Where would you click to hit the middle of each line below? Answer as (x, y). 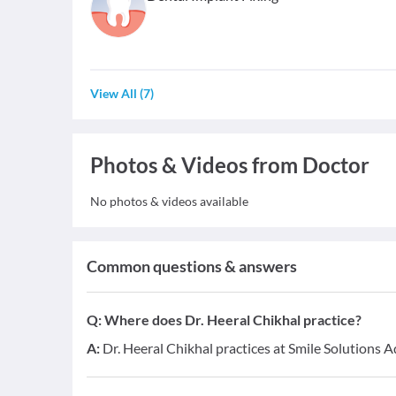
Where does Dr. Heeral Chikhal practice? (233, 320)
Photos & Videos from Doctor (230, 165)
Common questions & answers (192, 266)
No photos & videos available (169, 201)
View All (114, 93)
